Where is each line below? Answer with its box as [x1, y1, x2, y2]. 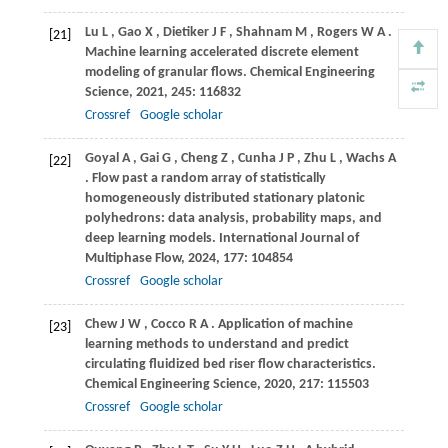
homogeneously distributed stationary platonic [84, 191, 365, 207]
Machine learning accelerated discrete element [84, 45, 359, 61]
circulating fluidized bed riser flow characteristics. [84, 357, 376, 373]
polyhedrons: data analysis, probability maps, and [84, 211, 382, 227]
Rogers [316, 25, 358, 41]
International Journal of [218, 231, 359, 247]
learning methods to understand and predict [84, 337, 349, 353]
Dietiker [162, 25, 209, 41]
